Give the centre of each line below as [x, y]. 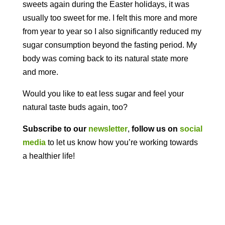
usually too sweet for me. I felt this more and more [110, 18]
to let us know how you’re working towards [122, 142]
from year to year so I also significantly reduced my [112, 31]
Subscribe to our [54, 129]
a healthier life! [48, 156]
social [191, 129]
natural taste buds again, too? [75, 107]
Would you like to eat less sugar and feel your [103, 94]
